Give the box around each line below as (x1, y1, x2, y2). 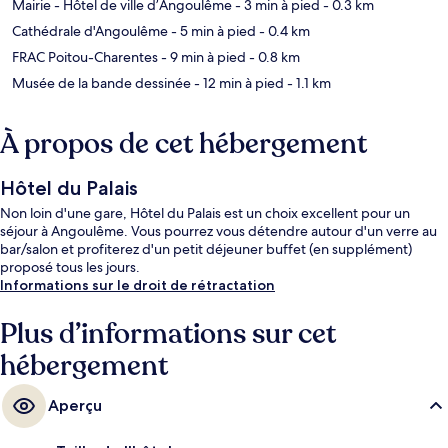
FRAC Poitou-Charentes (12, 48, 158, 67)
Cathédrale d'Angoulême (12, 22, 168, 41)
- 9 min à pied (158, 48, 246, 67)
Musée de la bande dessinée (12, 74, 191, 93)
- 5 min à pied (168, 22, 256, 41)
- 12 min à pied (191, 74, 284, 93)
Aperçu (48, 396, 102, 416)
